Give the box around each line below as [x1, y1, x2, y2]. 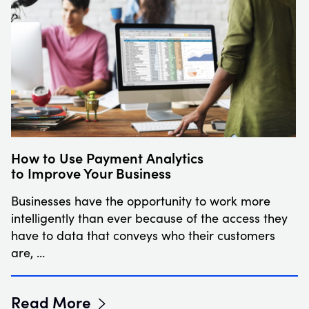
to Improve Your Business [11, 163, 171, 183]
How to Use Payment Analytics [11, 148, 203, 168]
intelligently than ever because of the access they [11, 210, 288, 227]
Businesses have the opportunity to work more [11, 192, 270, 210]
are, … [11, 244, 45, 261]
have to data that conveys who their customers [11, 227, 275, 244]
